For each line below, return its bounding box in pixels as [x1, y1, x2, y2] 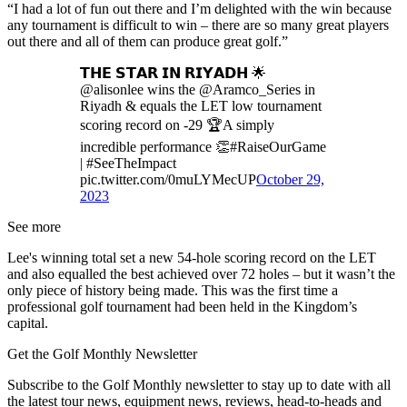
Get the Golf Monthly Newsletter [7, 345, 197, 362]
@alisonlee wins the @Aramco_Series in [80, 81, 315, 97]
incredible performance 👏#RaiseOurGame [80, 138, 326, 154]
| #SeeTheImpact [80, 154, 176, 171]
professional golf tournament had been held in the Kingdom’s [7, 298, 357, 314]
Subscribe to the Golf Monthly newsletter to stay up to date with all [7, 376, 391, 392]
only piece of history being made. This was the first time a [7, 282, 338, 298]
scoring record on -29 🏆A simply [80, 116, 274, 133]
